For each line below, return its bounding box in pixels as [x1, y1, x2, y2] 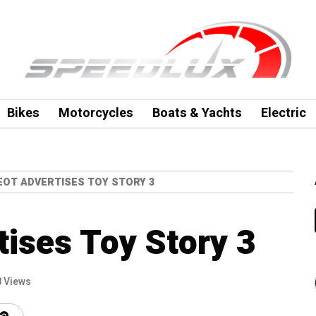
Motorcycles [58, 104, 133, 123]
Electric [260, 104, 306, 123]
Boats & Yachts [152, 104, 242, 123]
